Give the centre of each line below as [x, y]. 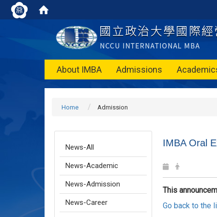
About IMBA [79, 70]
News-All [80, 147]
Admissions [139, 70]
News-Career [86, 202]
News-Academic [92, 166]
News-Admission [93, 184]
